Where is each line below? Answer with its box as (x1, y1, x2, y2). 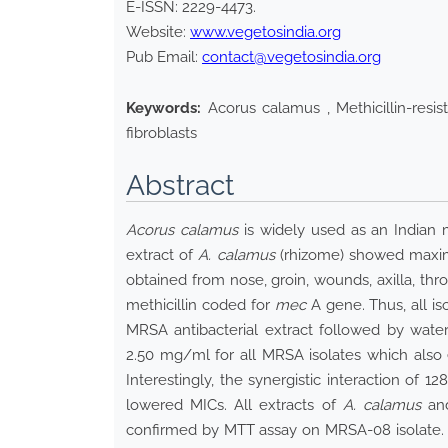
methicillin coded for (126, 296, 275, 315)
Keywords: (126, 99, 201, 118)
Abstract (126, 169, 234, 203)
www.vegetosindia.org (190, 23, 341, 42)
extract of (126, 246, 199, 265)
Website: (126, 23, 190, 42)
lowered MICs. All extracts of (126, 396, 343, 415)
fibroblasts (126, 124, 197, 143)
